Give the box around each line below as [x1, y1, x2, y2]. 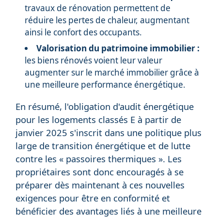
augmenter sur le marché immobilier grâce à [25, 67, 200, 78]
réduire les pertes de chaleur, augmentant [25, 14, 190, 26]
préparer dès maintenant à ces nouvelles [15, 179, 185, 191]
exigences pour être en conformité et [15, 192, 170, 204]
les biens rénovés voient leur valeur [25, 55, 163, 66]
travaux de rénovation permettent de [25, 2, 171, 14]
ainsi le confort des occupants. [25, 26, 142, 38]
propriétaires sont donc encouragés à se [15, 166, 184, 178]
